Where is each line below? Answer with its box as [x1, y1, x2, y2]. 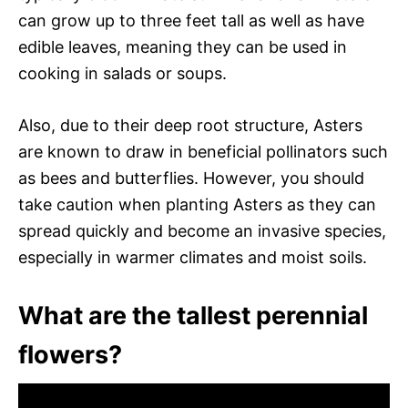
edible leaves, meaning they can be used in [18, 36, 347, 56]
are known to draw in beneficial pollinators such [18, 141, 388, 161]
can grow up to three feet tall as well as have [18, 10, 364, 30]
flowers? [18, 339, 122, 370]
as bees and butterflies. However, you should [18, 168, 364, 188]
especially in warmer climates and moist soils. [18, 247, 367, 267]
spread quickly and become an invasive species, [18, 220, 386, 240]
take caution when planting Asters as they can [18, 194, 376, 214]
